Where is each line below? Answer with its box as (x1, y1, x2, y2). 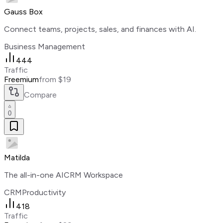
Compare (24, 90, 57, 100)
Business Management (4, 42, 85, 52)
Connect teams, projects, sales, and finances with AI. (4, 24, 196, 34)
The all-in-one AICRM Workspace (4, 170, 123, 180)
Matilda (4, 153, 30, 163)
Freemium (4, 75, 39, 85)
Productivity (22, 188, 66, 198)
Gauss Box (4, 7, 43, 17)
